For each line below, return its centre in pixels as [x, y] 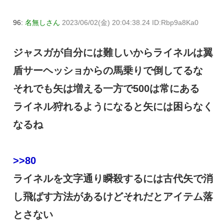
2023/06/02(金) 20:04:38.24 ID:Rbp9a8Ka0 [130, 22]
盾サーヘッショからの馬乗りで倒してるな [108, 71]
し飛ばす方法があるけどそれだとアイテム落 [113, 197]
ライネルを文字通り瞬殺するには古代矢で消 [113, 179]
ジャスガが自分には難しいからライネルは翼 [113, 53]
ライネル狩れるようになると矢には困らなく [113, 107]
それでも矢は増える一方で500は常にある [106, 89]
